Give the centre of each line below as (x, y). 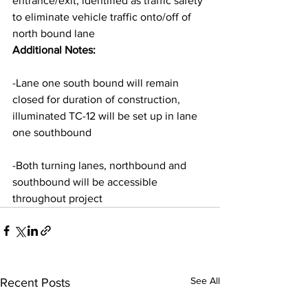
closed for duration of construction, (98, 99)
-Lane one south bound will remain (97, 83)
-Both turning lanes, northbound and (101, 165)
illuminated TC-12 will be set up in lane (106, 116)
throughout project (57, 198)
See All (205, 280)
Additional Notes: (54, 50)
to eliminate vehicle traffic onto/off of (103, 17)
